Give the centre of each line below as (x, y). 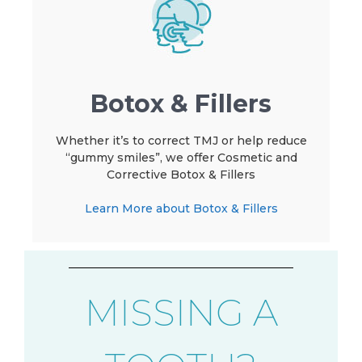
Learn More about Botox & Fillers (181, 209)
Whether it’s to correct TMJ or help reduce (181, 141)
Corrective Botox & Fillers (181, 175)
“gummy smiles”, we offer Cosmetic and (181, 158)
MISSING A (181, 313)
